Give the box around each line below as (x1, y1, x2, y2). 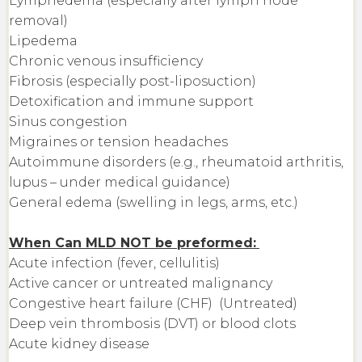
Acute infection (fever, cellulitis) (9, 255, 226, 271)
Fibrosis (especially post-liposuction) (9, 73, 263, 89)
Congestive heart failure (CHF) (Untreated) (9, 295, 297, 311)
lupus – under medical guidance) (9, 174, 237, 190)
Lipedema (9, 32, 84, 48)
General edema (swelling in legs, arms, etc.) (9, 194, 305, 210)
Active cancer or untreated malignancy (9, 275, 279, 291)
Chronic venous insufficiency (9, 53, 209, 69)
